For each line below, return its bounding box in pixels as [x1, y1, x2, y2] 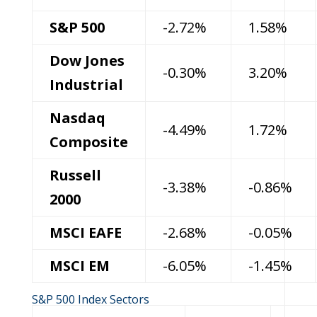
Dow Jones [49, 51, 125, 70]
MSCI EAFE [49, 223, 122, 242]
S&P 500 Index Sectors [31, 292, 149, 307]
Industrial [49, 75, 123, 94]
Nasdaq [49, 108, 105, 127]
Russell [49, 166, 101, 185]
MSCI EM [49, 256, 110, 275]
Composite [49, 132, 128, 151]
